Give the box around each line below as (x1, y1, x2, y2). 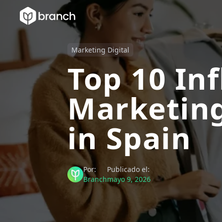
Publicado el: (107, 165, 150, 174)
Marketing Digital (71, 45, 129, 55)
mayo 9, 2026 (107, 174, 151, 184)
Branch (83, 174, 107, 184)
